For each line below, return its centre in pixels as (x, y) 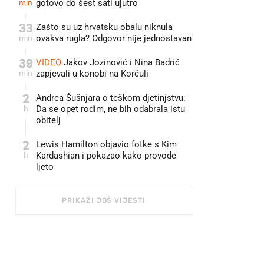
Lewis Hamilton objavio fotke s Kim (106, 144)
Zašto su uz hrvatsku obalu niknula (104, 27)
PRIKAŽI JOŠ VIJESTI (104, 200)
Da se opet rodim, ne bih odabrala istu (110, 109)
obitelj (48, 120)
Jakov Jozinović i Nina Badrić (121, 62)
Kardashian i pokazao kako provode (106, 156)
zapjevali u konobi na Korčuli (92, 74)
